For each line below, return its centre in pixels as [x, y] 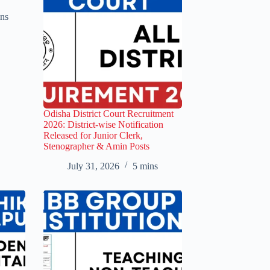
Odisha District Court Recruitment [108, 113]
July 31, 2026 [93, 166]
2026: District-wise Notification [103, 124]
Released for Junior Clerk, [93, 135]
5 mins [145, 166]
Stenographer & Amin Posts [96, 146]
